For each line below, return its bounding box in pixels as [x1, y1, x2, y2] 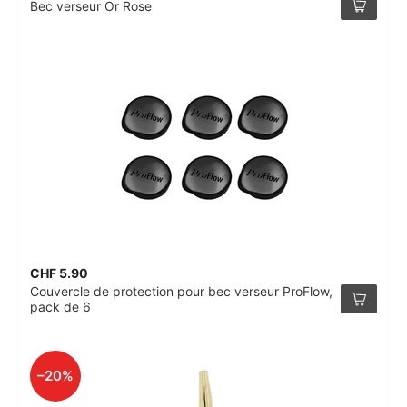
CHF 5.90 [30, 265, 88, 281]
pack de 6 [30, 299, 91, 314]
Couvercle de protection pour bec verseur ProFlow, [30, 283, 333, 299]
